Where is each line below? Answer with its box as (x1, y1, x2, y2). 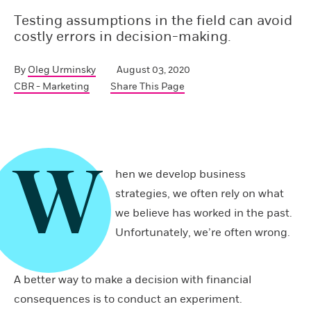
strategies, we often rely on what (115, 186, 284, 201)
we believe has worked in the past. (115, 205, 292, 220)
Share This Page (110, 80, 185, 92)
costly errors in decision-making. (14, 27, 231, 45)
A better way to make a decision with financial (14, 272, 251, 287)
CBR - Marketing (14, 80, 90, 92)
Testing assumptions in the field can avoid (14, 11, 292, 29)
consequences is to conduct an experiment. (14, 292, 242, 306)
